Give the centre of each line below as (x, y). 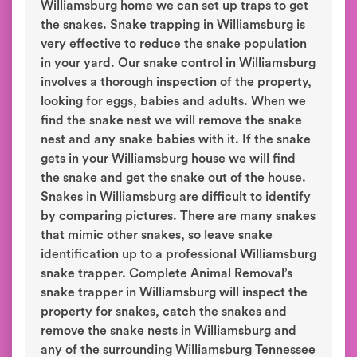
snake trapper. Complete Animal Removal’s (167, 273)
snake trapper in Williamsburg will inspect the (174, 292)
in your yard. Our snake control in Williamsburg (178, 63)
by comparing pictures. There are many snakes (178, 216)
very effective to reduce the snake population (174, 44)
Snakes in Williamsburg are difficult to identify (176, 197)
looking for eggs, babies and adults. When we (173, 101)
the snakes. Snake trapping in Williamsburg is (173, 25)
